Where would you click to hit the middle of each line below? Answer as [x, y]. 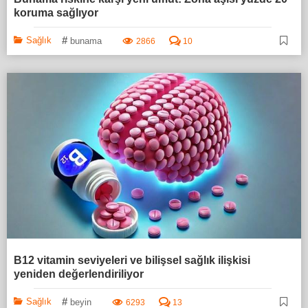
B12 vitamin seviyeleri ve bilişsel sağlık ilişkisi [132, 261]
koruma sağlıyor [56, 13]
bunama [86, 41]
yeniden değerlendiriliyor [79, 274]
